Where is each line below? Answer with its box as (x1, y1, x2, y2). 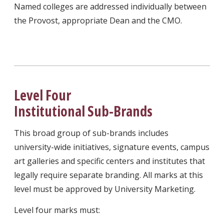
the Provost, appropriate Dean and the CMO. (14, 15, 182, 26)
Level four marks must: (14, 204, 100, 216)
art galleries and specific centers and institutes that (14, 155, 205, 167)
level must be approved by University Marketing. (14, 183, 195, 195)
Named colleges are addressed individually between (14, 1, 206, 12)
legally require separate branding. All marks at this (14, 169, 203, 181)
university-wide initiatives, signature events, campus (14, 141, 209, 153)
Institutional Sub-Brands (14, 101, 152, 121)
